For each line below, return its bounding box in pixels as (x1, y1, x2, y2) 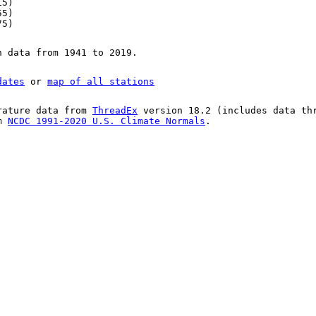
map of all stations (47, 76, 154, 87)
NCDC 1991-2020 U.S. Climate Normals (8, 116, 205, 127)
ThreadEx (92, 105, 138, 116)
